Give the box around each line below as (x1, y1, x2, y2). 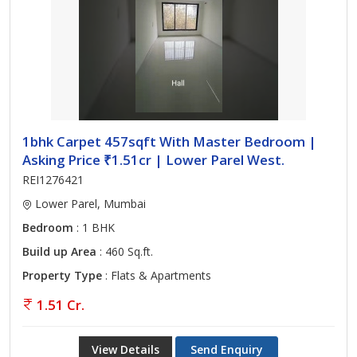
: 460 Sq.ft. (96, 244, 153, 259)
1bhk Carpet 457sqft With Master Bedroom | (22, 132, 316, 151)
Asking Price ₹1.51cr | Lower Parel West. (22, 151, 284, 169)
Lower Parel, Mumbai (32, 196, 146, 211)
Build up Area (22, 244, 96, 259)
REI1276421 (22, 172, 84, 187)
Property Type (22, 268, 102, 283)
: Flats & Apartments (102, 268, 211, 283)
